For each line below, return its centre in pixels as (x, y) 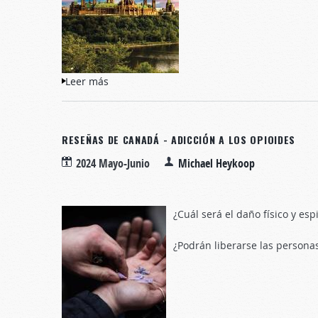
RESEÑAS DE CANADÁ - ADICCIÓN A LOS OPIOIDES (179, 139)
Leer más (87, 81)
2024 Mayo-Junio (113, 163)
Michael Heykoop (216, 163)
